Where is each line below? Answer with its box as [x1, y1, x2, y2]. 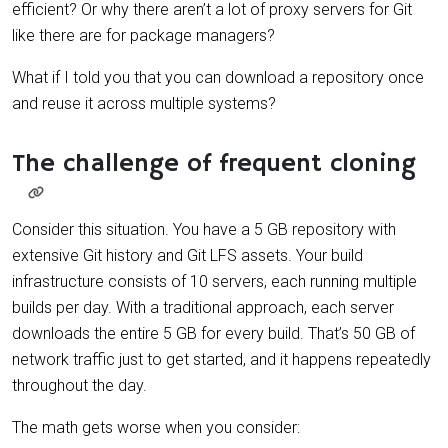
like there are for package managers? [12, 26, 275, 45]
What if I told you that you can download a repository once [12, 68, 424, 87]
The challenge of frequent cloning [12, 148, 416, 180]
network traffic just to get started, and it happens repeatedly [12, 350, 431, 369]
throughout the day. [12, 376, 147, 395]
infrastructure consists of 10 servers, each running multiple [12, 272, 417, 291]
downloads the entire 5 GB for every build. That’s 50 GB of [12, 324, 415, 343]
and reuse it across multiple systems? [12, 94, 276, 113]
